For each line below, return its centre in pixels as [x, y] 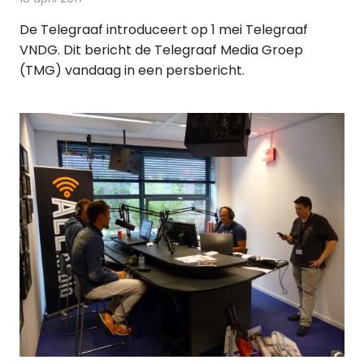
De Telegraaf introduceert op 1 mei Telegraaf [164, 30]
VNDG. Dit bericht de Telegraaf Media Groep [161, 50]
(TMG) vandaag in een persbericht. [132, 71]
